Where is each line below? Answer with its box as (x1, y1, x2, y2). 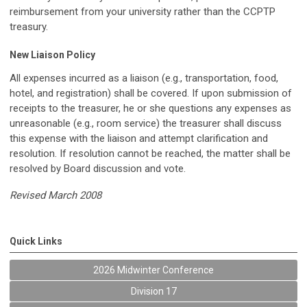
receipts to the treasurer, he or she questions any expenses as (10, 102, 291, 115)
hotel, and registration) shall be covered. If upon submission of (10, 87, 292, 100)
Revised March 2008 (10, 189, 101, 202)
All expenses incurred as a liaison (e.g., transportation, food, (10, 72, 278, 85)
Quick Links (10, 236, 62, 247)
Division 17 (130, 286, 177, 297)
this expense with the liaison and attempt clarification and (10, 132, 268, 145)
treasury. (10, 21, 48, 34)
